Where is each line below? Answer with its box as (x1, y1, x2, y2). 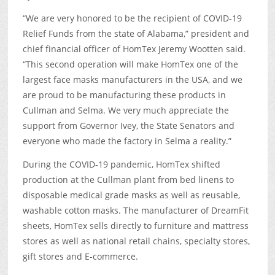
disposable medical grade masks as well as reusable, (22, 188, 240, 201)
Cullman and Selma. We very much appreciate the (22, 104, 229, 117)
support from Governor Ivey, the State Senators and (22, 120, 234, 132)
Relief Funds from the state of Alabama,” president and (22, 28, 249, 40)
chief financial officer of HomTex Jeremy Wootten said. (22, 43, 246, 55)
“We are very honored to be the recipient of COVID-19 (22, 12, 242, 25)
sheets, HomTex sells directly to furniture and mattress (22, 219, 249, 231)
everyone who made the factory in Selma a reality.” (22, 135, 231, 147)
